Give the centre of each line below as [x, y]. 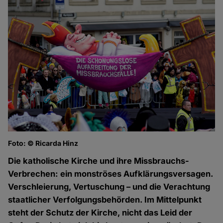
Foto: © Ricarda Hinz [43, 143]
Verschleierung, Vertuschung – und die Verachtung [109, 187]
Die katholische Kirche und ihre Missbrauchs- [99, 161]
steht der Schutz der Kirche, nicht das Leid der [100, 213]
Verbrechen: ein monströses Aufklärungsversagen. [111, 174]
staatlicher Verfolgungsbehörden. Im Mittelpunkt [105, 200]
